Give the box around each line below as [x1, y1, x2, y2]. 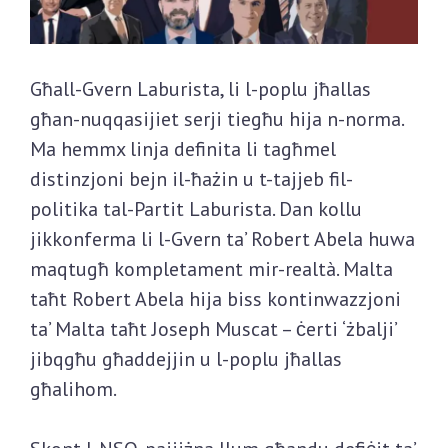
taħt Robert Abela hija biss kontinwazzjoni [30, 286, 401, 313]
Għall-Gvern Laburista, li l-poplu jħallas [30, 76, 371, 103]
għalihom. [30, 376, 117, 403]
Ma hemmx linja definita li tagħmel [30, 136, 336, 163]
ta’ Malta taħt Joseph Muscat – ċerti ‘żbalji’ [30, 316, 396, 343]
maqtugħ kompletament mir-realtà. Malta [30, 256, 393, 283]
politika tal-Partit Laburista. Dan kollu [30, 196, 362, 223]
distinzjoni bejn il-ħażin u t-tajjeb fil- [30, 166, 353, 193]
